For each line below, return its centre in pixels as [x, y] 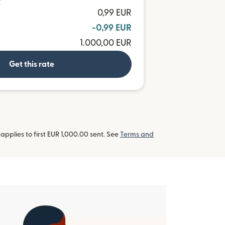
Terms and [137, 135]
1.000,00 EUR [106, 43]
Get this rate [32, 64]
